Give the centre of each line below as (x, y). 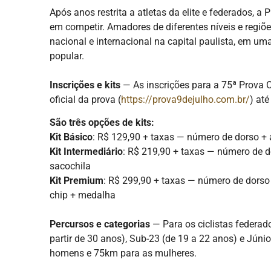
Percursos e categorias (100, 224)
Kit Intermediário (86, 152)
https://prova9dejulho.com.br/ (185, 99)
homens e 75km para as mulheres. (123, 253)
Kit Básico (71, 137)
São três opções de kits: (102, 123)
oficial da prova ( (85, 99)
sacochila (70, 166)
